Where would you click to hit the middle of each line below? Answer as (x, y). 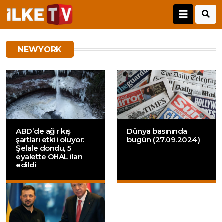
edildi (26, 165)
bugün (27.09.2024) (163, 140)
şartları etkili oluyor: (50, 140)
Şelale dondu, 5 (44, 148)
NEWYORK (40, 50)
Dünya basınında (157, 131)
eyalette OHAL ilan (49, 157)
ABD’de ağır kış (43, 131)
